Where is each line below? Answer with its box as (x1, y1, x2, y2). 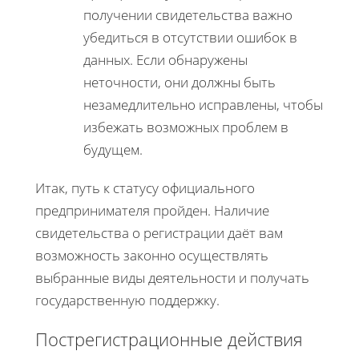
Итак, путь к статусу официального (35, 178, 255, 197)
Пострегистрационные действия (35, 326, 303, 351)
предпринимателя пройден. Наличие (35, 200, 269, 220)
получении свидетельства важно (83, 5, 292, 24)
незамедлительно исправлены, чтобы (83, 95, 323, 114)
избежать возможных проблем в (83, 117, 288, 136)
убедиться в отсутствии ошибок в (83, 27, 297, 46)
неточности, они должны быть (83, 72, 276, 91)
